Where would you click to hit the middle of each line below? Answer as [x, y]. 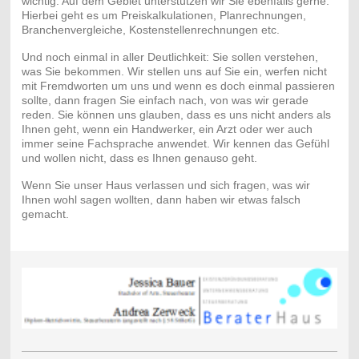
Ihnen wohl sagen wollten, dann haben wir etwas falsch [161, 199]
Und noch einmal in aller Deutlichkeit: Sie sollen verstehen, [169, 56]
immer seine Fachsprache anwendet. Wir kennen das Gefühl [175, 143]
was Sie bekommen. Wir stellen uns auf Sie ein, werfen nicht [174, 71]
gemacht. [45, 214]
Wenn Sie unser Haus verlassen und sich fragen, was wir [165, 185]
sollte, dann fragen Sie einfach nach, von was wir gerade [165, 100]
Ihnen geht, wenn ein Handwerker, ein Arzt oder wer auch [167, 129]
